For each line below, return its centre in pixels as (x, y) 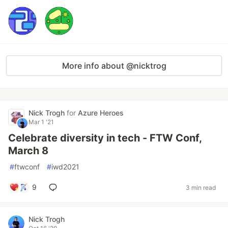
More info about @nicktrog (114, 66)
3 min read (201, 187)
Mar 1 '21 (41, 122)
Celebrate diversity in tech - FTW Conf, (105, 138)
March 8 (28, 151)
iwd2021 (65, 167)
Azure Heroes (101, 113)
